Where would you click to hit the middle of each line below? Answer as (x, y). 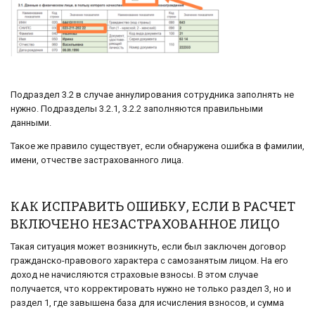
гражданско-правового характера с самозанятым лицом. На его (149, 260)
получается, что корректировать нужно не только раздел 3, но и (151, 288)
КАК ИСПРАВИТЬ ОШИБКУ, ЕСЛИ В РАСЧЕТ (153, 206)
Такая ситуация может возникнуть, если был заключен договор (148, 246)
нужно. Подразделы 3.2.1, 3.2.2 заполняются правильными (137, 109)
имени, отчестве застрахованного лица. (97, 160)
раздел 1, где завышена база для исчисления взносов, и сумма (147, 302)
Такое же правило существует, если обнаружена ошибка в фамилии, (157, 146)
